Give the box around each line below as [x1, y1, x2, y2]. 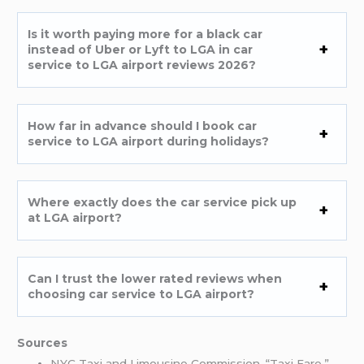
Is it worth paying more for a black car [28, 26, 263, 41]
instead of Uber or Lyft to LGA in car [28, 41, 253, 57]
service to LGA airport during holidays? [28, 133, 270, 149]
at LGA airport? [28, 210, 123, 225]
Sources [17, 336, 68, 349]
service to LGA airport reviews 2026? [28, 57, 257, 72]
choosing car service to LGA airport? [28, 286, 255, 301]
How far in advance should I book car [28, 118, 258, 133]
